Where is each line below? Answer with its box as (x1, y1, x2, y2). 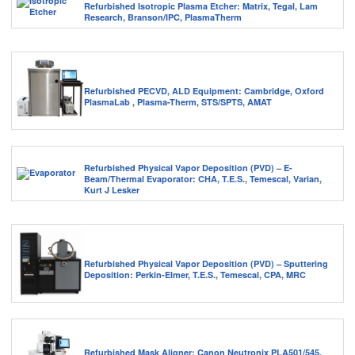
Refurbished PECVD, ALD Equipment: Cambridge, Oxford (84, 84, 324, 97)
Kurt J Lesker (84, 184, 139, 197)
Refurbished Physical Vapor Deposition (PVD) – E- (84, 162, 292, 174)
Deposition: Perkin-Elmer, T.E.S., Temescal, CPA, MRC (84, 268, 306, 281)
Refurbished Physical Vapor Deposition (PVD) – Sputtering (84, 257, 328, 269)
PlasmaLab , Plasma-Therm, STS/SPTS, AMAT (84, 95, 272, 108)
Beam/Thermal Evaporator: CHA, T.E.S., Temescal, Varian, (84, 173, 322, 185)
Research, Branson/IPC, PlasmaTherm (84, 11, 242, 24)
